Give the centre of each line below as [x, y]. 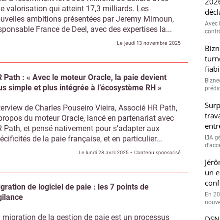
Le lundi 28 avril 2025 [104, 152]
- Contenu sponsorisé [155, 152]
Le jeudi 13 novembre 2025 [149, 43]
